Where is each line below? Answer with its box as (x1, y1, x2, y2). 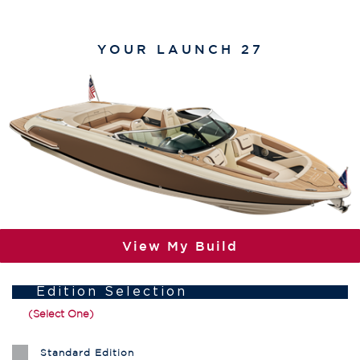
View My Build (122, 239, 238, 254)
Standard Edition (40, 347, 134, 358)
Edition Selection (36, 285, 187, 298)
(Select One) (28, 308, 94, 320)
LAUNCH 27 (156, 42, 264, 56)
